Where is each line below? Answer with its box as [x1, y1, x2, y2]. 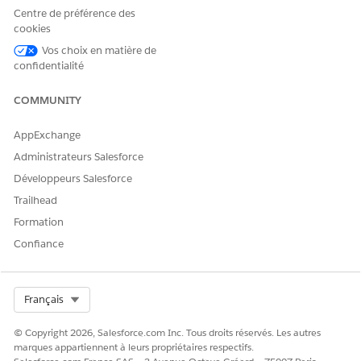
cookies [14, 22, 51, 35]
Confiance [14, 237, 64, 251]
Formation [14, 215, 64, 229]
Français [24, 293, 64, 306]
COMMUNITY [14, 93, 81, 107]
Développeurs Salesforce [14, 172, 132, 185]
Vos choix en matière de [42, 44, 156, 57]
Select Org [80, 292, 130, 305]
